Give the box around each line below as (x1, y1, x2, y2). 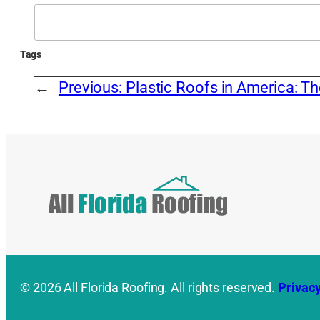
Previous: (58, 79, 126, 97)
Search (34, 5, 83, 24)
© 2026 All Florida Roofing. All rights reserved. (20, 280, 279, 296)
